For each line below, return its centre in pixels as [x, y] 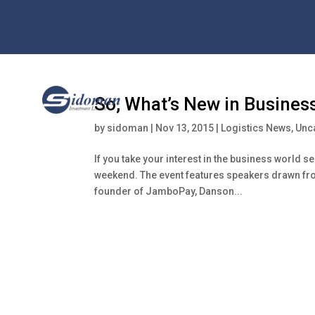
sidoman [128, 128]
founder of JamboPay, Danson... [169, 191]
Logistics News [256, 128]
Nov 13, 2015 [185, 128]
